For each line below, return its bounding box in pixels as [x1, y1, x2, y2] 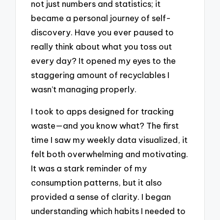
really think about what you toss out [31, 41, 172, 52]
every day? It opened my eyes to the [31, 55, 176, 66]
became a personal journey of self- [31, 13, 171, 24]
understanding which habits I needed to [31, 205, 186, 216]
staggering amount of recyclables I [31, 70, 170, 81]
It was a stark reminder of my [31, 163, 147, 173]
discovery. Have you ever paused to [31, 27, 174, 38]
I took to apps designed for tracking [31, 106, 174, 116]
